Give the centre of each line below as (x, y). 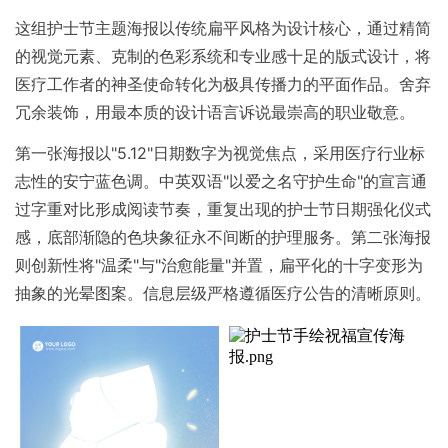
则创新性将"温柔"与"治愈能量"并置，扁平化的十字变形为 (219, 265)
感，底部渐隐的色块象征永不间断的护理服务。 (183, 237)
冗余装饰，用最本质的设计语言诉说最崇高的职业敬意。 (215, 111)
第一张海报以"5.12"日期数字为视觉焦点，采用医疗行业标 (220, 153)
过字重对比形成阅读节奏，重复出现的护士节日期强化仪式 (223, 209)
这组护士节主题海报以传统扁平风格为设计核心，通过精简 (223, 27)
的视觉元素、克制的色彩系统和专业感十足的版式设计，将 (223, 55)
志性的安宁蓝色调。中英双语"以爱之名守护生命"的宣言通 (221, 181)
